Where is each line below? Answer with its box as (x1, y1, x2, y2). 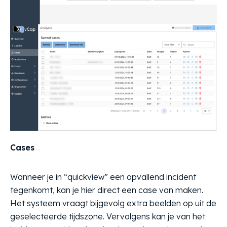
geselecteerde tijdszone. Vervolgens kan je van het (10, 211, 205, 222)
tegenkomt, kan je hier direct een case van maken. (10, 185, 203, 196)
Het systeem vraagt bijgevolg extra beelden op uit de (10, 198, 216, 209)
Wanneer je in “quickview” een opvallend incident (10, 172, 196, 182)
